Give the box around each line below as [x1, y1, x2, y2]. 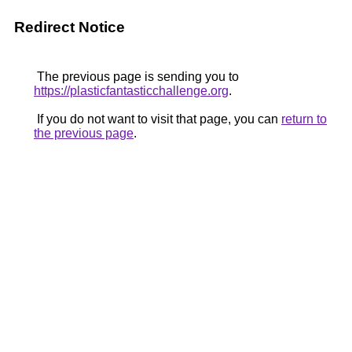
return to [281, 112, 327, 126]
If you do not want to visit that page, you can [34, 112, 281, 126]
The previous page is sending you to [34, 70, 239, 83]
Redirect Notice [14, 19, 125, 35]
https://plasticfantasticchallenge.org [34, 84, 229, 97]
